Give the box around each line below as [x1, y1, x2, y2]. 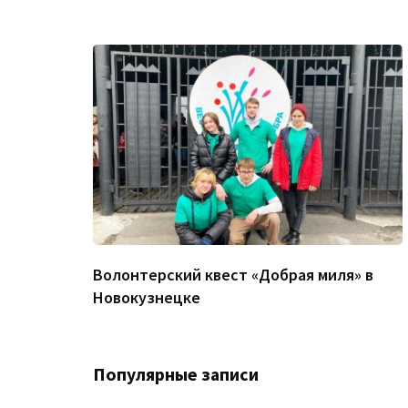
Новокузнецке [93, 287, 200, 309]
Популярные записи [93, 363, 259, 386]
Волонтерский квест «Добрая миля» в [93, 264, 373, 286]
